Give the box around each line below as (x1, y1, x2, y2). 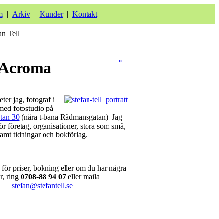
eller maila (66, 173, 100, 181)
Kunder (39, 10, 63, 18)
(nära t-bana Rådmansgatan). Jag (19, 113, 122, 122)
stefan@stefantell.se (11, 181, 73, 190)
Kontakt (72, 10, 97, 18)
